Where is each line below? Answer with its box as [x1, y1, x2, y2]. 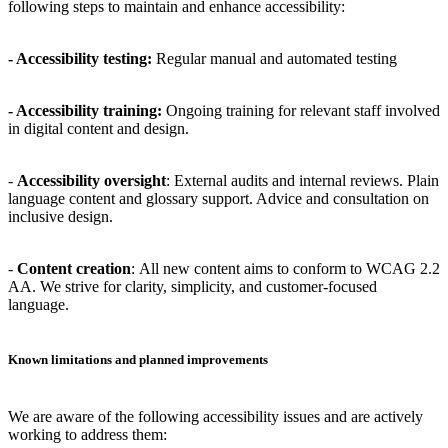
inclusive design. [8, 207, 113, 225]
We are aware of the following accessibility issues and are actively [8, 408, 423, 426]
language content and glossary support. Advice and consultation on [8, 189, 429, 207]
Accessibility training [16, 101, 157, 119]
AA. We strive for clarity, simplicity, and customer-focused [8, 277, 377, 295]
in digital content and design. [8, 119, 189, 137]
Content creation [17, 259, 131, 277]
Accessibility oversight [17, 171, 166, 189]
